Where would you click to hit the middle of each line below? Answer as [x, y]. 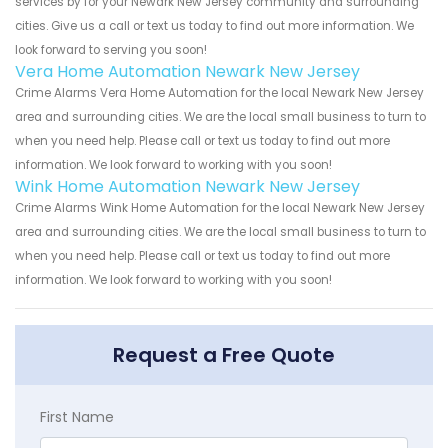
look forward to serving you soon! [111, 49]
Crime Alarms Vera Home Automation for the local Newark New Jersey [219, 92]
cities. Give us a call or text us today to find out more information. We [214, 25]
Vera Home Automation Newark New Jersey [187, 71]
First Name [77, 416]
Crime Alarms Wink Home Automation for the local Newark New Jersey [220, 207]
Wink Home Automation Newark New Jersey [187, 186]
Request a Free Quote [224, 354]
